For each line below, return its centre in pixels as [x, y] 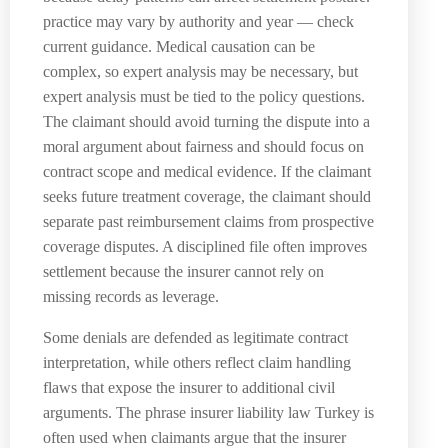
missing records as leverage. [131, 296]
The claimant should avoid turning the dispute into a [206, 121]
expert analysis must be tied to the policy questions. [204, 96]
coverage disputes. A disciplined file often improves [205, 246]
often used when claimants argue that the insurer [194, 437]
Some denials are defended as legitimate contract [195, 337]
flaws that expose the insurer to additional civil [189, 387]
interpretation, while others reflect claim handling [197, 362]
